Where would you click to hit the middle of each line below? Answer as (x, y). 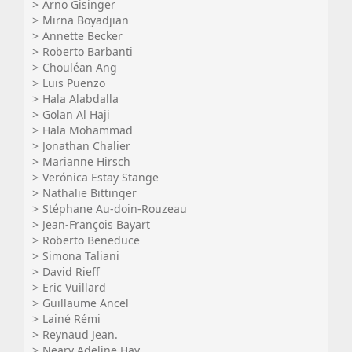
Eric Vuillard (74, 287)
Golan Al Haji (76, 114)
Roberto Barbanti (88, 51)
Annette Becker (82, 36)
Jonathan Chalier (86, 146)
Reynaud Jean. (80, 334)
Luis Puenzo (74, 83)
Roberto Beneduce (91, 240)
